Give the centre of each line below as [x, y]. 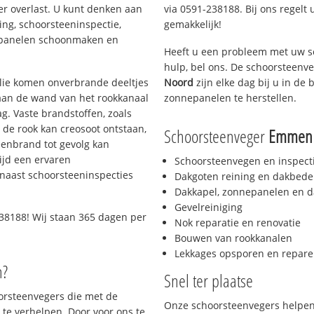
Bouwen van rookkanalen [233, 238]
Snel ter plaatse [209, 281]
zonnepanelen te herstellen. [230, 97]
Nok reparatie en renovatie [238, 223]
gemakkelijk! [193, 24]
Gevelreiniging [209, 207]
